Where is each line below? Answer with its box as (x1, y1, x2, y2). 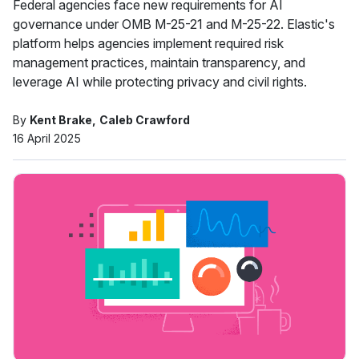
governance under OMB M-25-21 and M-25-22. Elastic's (13, 16, 338, 32)
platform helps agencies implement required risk (13, 35, 284, 51)
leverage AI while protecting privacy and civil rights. (13, 74, 307, 90)
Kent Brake (30, 113, 92, 127)
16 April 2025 (13, 131, 81, 145)
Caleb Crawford (99, 113, 190, 127)
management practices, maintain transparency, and (13, 54, 305, 71)
